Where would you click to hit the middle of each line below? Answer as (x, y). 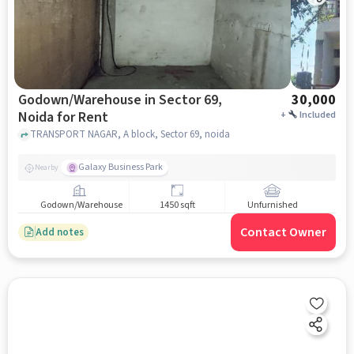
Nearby (46, 167)
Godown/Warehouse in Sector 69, (120, 100)
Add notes (59, 232)
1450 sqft (177, 205)
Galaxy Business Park (120, 167)
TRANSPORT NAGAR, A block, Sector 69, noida (130, 134)
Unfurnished (272, 205)
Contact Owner (284, 232)
